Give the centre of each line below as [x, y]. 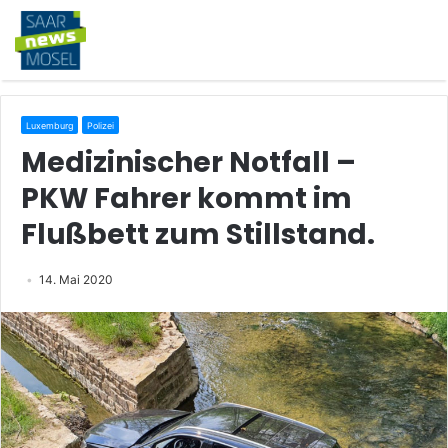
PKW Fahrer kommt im [186, 198]
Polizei [100, 125]
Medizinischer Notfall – [188, 162]
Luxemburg [49, 125]
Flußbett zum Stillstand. [198, 234]
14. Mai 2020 [76, 279]
